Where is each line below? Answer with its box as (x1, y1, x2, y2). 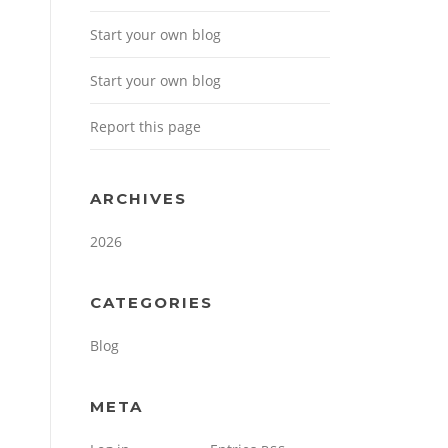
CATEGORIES (90, 293, 213, 313)
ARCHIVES (90, 189, 187, 209)
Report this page (90, 117, 201, 137)
